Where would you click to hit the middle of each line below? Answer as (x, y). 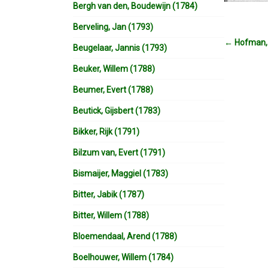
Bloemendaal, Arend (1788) (125, 236)
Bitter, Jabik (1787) (109, 194)
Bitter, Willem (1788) (111, 215)
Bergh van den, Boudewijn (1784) (135, 6)
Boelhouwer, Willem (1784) (123, 257)
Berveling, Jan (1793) (113, 27)
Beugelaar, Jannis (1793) (120, 48)
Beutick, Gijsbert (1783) (117, 111)
